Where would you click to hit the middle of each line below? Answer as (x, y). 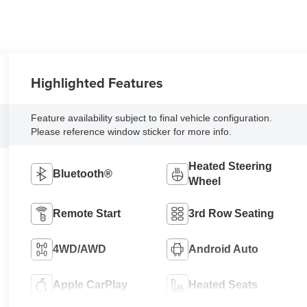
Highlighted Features (97, 83)
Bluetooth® (82, 174)
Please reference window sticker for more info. (131, 132)
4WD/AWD (79, 249)
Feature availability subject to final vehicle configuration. (151, 118)
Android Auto (223, 249)
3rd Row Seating (231, 214)
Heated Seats (223, 285)
